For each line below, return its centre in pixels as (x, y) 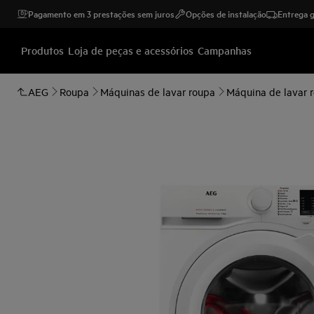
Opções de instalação (226, 14)
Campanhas (225, 50)
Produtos (42, 50)
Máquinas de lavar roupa (158, 91)
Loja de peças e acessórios (131, 50)
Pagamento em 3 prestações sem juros (101, 14)
